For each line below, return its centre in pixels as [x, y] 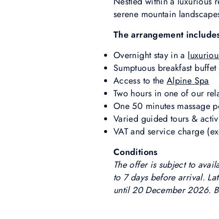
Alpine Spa [188, 81]
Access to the [140, 81]
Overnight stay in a [151, 55]
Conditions [137, 152]
